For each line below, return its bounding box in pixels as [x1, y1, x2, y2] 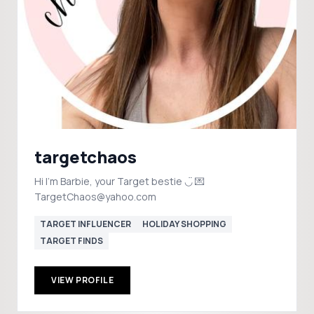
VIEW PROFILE [51, 274, 114, 286]
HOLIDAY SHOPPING [142, 218, 226, 230]
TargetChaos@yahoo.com [34, 190, 156, 203]
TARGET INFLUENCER [40, 218, 131, 230]
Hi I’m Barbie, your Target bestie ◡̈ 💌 [34, 175, 205, 188]
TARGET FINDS [40, 235, 103, 247]
